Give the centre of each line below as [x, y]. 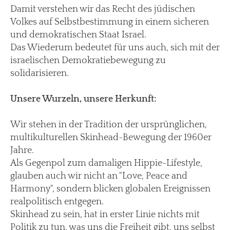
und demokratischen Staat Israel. [78, 35]
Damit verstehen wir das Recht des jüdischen [103, 9]
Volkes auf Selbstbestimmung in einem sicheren [110, 22]
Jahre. [22, 150]
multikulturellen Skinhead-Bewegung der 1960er [111, 137]
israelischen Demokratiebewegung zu [88, 60]
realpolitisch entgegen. [57, 202]
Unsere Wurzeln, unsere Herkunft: [83, 99]
